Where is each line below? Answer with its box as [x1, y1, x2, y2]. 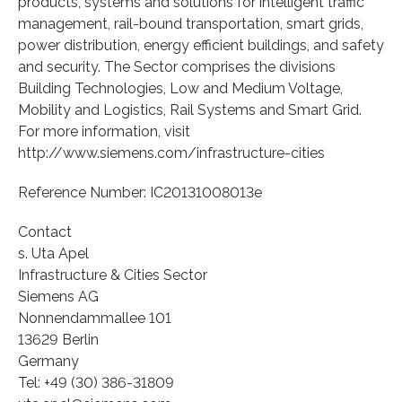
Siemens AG [18, 287, 99, 305]
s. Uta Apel [18, 244, 89, 262]
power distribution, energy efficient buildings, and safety [18, 36, 384, 54]
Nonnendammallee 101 [18, 309, 171, 327]
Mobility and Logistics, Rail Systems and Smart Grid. [18, 100, 362, 118]
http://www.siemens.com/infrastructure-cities [18, 144, 325, 162]
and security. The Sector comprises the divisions [18, 57, 336, 75]
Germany [18, 352, 79, 370]
